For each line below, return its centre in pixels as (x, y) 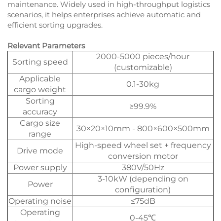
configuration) (143, 190)
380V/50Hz (143, 168)
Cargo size (40, 123)
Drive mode (40, 151)
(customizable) (143, 68)
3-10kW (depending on (143, 179)
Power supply (40, 168)
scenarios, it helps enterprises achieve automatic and (104, 15)
